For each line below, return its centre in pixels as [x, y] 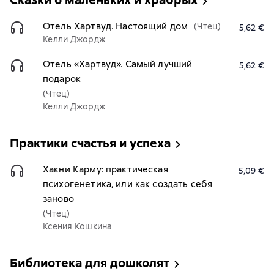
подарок [62, 79]
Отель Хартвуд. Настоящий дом [116, 26]
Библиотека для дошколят [90, 263]
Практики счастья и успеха [90, 143]
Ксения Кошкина [78, 226]
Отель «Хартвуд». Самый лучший [118, 64]
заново [58, 199]
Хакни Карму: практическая [106, 169]
